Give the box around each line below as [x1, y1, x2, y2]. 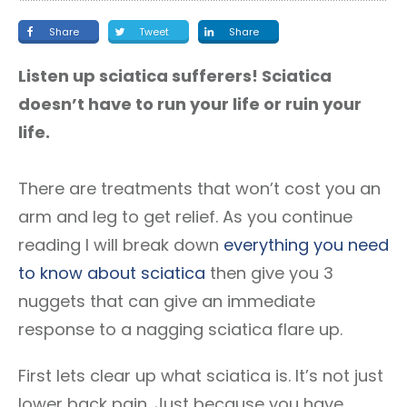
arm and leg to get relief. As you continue [18, 205, 352, 228]
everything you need [223, 233, 389, 256]
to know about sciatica [18, 262, 205, 284]
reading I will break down [18, 233, 223, 256]
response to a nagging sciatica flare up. [18, 318, 342, 341]
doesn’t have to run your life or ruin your [18, 93, 362, 115]
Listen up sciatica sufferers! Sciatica [18, 65, 332, 87]
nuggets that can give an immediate [18, 290, 315, 313]
